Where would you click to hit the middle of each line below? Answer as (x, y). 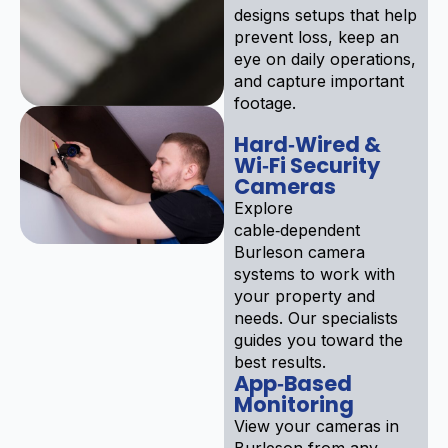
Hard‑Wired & (307, 144)
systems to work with (314, 273)
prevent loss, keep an (316, 36)
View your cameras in (316, 425)
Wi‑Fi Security (307, 165)
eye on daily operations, (325, 58)
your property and (304, 295)
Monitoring (294, 404)
